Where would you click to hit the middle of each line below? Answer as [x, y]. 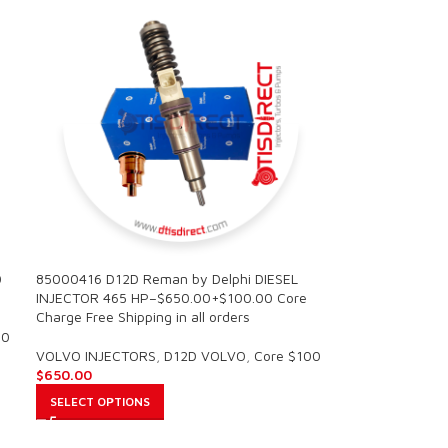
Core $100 [287, 356]
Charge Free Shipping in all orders [142, 317]
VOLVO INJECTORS [95, 356]
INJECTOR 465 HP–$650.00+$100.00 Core [171, 298]
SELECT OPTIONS [99, 402]
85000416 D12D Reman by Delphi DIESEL [166, 279]
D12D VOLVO [204, 356]
